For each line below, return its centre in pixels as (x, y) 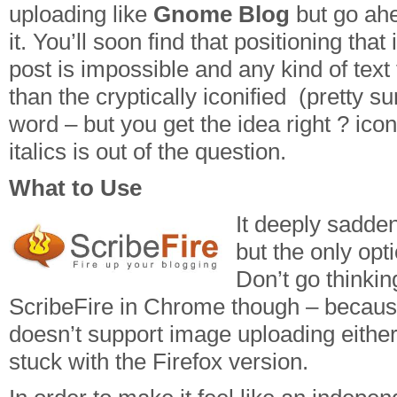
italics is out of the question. (148, 152)
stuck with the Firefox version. (159, 362)
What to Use (75, 188)
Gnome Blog (222, 14)
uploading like (81, 14)
